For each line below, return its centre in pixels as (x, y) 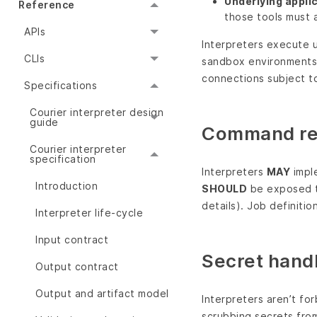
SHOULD (224, 189)
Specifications (60, 86)
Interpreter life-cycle (89, 213)
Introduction (67, 186)
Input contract (72, 240)
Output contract (77, 267)
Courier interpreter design (97, 113)
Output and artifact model (102, 294)
